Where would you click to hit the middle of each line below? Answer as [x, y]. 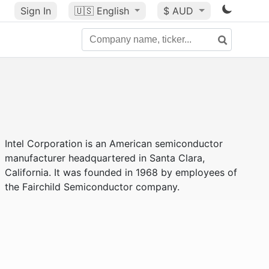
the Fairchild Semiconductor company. [92, 187]
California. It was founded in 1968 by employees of [121, 172]
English [113, 11]
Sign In [35, 11]
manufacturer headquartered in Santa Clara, [104, 158]
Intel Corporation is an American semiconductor [113, 144]
